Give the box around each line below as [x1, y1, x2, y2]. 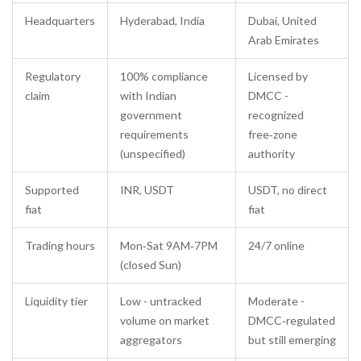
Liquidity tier [25, 294, 88, 309]
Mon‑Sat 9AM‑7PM [120, 239, 218, 253]
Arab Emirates [248, 33, 319, 48]
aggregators [120, 333, 182, 347]
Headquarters [25, 14, 95, 28]
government [120, 108, 182, 122]
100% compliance [120, 69, 208, 84]
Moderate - [248, 294, 305, 309]
